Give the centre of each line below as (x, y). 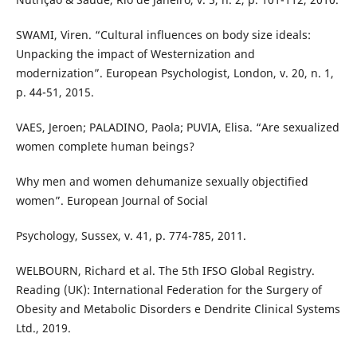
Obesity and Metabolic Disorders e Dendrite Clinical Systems (178, 309)
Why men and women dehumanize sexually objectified (162, 182)
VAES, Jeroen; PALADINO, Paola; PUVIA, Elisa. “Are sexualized (177, 127)
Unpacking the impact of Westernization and (135, 54)
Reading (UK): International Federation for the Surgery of (169, 290)
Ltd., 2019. (43, 328)
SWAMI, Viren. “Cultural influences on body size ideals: (163, 35)
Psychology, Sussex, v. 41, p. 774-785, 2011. (131, 236)
